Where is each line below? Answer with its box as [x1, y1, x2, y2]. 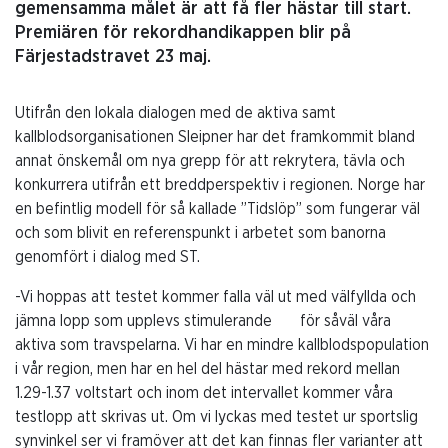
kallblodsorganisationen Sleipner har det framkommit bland [15, 129, 415, 146]
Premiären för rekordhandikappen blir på [15, 24, 351, 43]
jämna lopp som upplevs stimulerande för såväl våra [15, 313, 391, 330]
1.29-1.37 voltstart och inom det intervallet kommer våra [15, 385, 393, 402]
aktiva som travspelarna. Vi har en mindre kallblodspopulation [15, 337, 429, 354]
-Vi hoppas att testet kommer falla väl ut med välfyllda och [15, 289, 416, 306]
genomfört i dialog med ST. [15, 249, 200, 266]
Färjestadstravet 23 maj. [15, 48, 211, 67]
